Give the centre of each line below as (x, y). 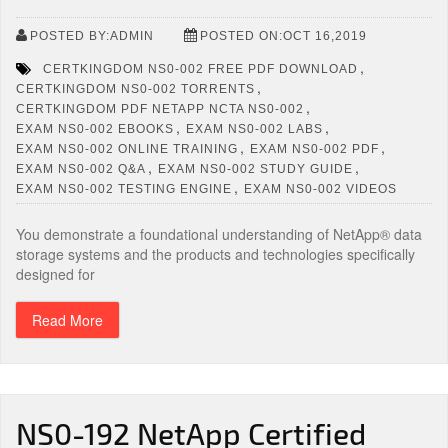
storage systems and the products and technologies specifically (215, 254)
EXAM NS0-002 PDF (314, 148)
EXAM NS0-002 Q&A (81, 168)
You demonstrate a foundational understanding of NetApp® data (219, 234)
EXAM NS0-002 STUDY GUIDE (255, 168)
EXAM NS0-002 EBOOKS (95, 128)
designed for (55, 274)
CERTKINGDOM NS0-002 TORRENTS (135, 88)
